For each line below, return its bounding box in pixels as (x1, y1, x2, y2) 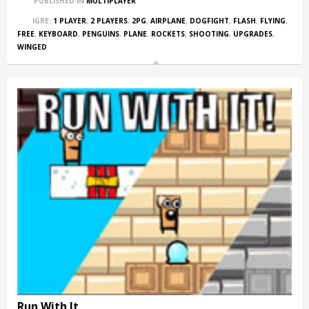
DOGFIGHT (190, 16, 229, 26)
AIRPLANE (150, 16, 186, 26)
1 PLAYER (53, 16, 86, 26)
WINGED (17, 42, 47, 52)
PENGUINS (82, 29, 119, 39)
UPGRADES (233, 29, 272, 39)
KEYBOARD (39, 29, 78, 39)
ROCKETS (151, 29, 185, 39)
